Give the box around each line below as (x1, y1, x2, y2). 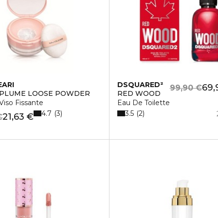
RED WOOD (117, 89, 161, 98)
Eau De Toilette (117, 98, 170, 107)
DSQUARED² (117, 80, 163, 89)
